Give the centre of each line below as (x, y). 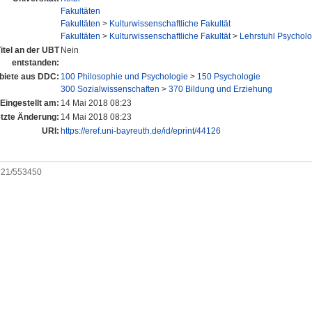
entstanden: (36, 63)
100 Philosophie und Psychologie (124, 77)
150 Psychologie (229, 77)
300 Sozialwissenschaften (110, 89)
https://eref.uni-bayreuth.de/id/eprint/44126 (141, 131)
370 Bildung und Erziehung (220, 89)
